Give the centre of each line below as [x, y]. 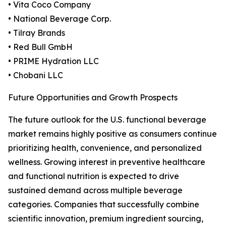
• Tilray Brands [37, 33]
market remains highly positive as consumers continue [112, 134]
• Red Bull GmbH [40, 47]
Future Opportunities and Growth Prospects [93, 98]
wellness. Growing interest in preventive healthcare [107, 162]
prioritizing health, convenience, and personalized [105, 148]
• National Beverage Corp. [60, 19]
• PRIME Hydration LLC [53, 61]
